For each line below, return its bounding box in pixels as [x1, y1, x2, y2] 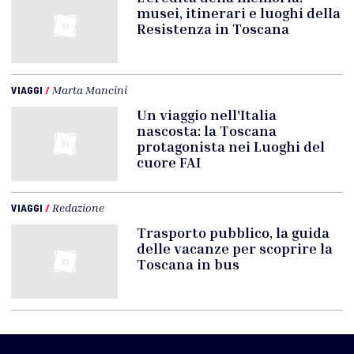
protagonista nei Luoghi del [137, 137, 326, 156]
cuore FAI [137, 153, 201, 171]
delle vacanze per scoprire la [137, 239, 333, 258]
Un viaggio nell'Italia [137, 106, 277, 124]
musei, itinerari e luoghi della [137, 4, 341, 22]
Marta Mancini [52, 83, 127, 97]
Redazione [52, 201, 104, 215]
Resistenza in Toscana [137, 20, 290, 38]
